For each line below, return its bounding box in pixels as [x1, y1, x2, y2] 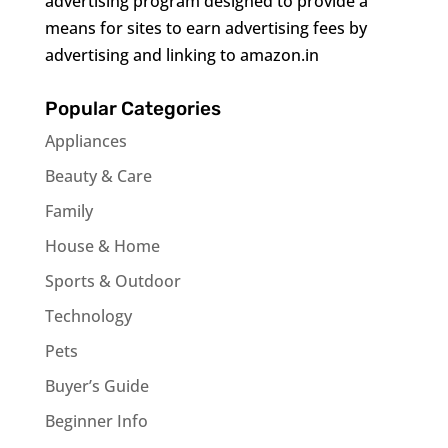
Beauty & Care [44, 165, 152, 187]
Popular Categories [44, 97, 221, 120]
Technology [44, 305, 132, 327]
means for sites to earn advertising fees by [44, 17, 367, 39]
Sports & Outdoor [44, 270, 181, 292]
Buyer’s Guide [44, 375, 149, 397]
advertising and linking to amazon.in [44, 44, 319, 66]
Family [44, 200, 93, 222]
